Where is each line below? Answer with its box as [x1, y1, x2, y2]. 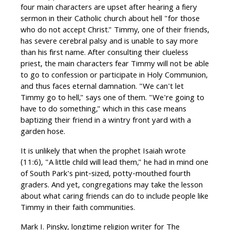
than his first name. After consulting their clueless [21, 47, 188, 61]
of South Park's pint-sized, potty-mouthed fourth [21, 168, 190, 182]
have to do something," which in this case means [21, 103, 186, 117]
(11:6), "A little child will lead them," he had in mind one [21, 157, 208, 170]
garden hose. [21, 126, 65, 140]
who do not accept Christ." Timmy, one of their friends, [21, 24, 209, 38]
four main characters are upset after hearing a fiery [21, 2, 197, 15]
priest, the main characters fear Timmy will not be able [21, 58, 209, 72]
